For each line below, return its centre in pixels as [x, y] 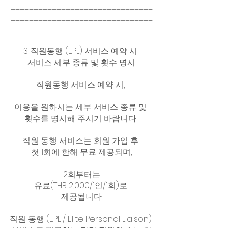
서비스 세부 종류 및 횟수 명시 [81, 62]
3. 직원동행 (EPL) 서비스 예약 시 [81, 51]
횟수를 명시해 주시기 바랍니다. [81, 118]
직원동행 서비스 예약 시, [81, 84]
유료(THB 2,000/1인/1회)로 [81, 185]
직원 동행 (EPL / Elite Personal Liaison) [81, 219]
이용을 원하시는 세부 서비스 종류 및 [81, 107]
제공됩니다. [81, 196]
